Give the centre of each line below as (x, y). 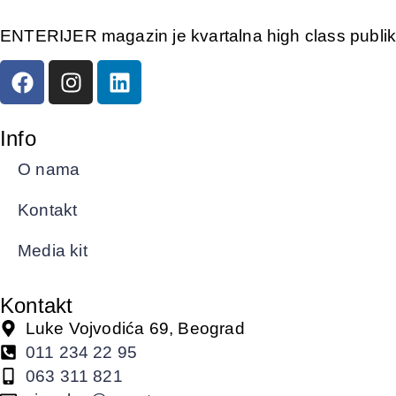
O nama (49, 170)
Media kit (53, 251)
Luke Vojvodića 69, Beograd (135, 329)
